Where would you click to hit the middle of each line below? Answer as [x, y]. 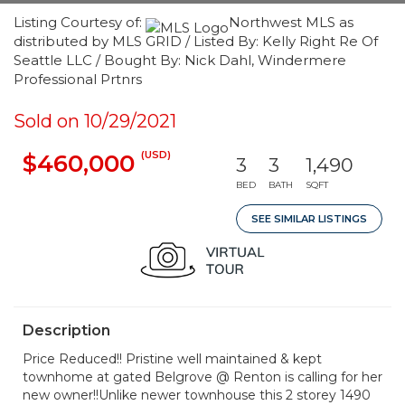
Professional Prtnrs [78, 79]
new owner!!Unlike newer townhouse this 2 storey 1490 [197, 395]
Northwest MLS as [291, 22]
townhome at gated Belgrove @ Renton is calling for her [202, 377]
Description [66, 330]
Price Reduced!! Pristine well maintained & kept [172, 359]
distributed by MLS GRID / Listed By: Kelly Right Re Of [196, 41]
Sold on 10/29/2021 [95, 121]
